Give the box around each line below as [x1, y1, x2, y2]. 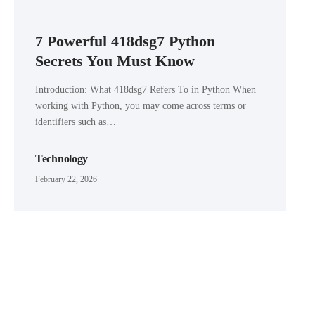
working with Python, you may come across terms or [35, 100, 246, 111]
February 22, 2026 [35, 174, 97, 184]
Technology [35, 152, 88, 165]
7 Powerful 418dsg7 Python [35, 32, 215, 50]
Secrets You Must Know [35, 51, 195, 70]
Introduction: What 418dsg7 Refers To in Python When [35, 84, 256, 95]
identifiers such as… [35, 116, 116, 127]
